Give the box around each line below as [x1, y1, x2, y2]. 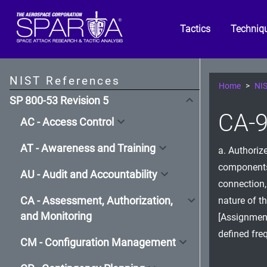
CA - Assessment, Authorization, [20, 194, 173, 207]
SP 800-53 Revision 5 [10, 95, 108, 107]
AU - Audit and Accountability [20, 168, 157, 181]
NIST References [10, 74, 120, 88]
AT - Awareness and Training [20, 142, 156, 154]
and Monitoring [20, 210, 92, 222]
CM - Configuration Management [20, 236, 176, 249]
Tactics [180, 23, 211, 35]
